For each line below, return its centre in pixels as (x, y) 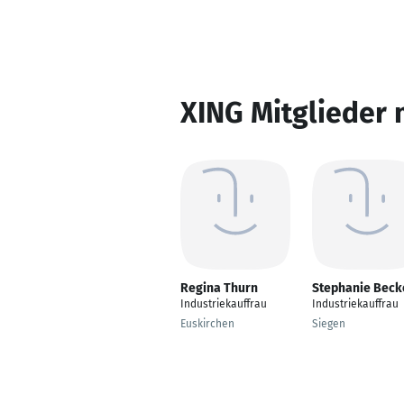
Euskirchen (207, 324)
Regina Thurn (219, 288)
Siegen (329, 324)
